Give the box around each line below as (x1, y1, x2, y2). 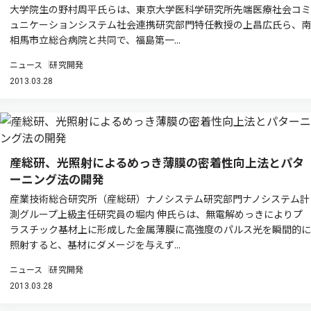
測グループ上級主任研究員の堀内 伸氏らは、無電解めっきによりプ (10, 207, 303, 221)
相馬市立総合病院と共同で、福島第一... (10, 33, 180, 47)
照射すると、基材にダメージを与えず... (10, 237, 180, 251)
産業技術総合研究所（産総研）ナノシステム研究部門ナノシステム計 (10, 192, 310, 205)
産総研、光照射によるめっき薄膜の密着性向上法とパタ (10, 153, 304, 171)
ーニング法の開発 (10, 170, 104, 187)
